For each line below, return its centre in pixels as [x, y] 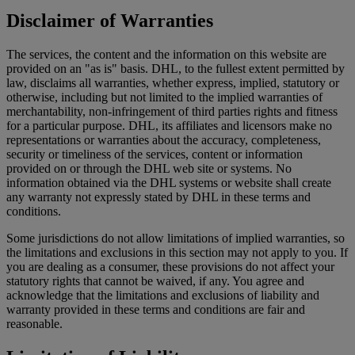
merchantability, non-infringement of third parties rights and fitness [172, 112]
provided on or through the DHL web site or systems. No [149, 169]
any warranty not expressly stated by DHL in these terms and [158, 197]
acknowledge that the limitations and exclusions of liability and [163, 296]
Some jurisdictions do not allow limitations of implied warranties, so [176, 239]
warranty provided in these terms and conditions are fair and [156, 310]
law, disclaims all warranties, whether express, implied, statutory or [173, 83]
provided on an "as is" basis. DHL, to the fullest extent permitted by [176, 69]
